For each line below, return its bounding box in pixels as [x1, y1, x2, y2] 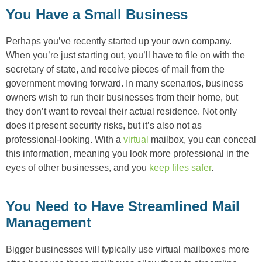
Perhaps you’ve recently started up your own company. [6, 36, 232, 46]
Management [6, 214, 91, 230]
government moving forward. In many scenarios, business [6, 78, 243, 88]
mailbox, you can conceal [149, 134, 256, 144]
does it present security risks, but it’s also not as [6, 120, 202, 130]
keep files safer [149, 162, 211, 173]
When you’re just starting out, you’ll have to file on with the [6, 50, 245, 60]
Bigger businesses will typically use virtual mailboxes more [6, 244, 249, 254]
